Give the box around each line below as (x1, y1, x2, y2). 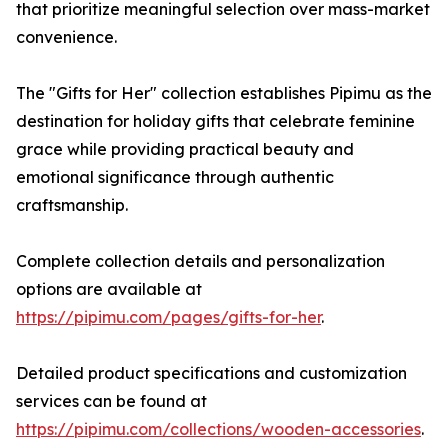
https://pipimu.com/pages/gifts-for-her (16, 307, 321, 328)
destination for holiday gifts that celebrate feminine (16, 111, 415, 132)
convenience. (16, 27, 117, 48)
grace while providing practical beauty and (16, 139, 354, 160)
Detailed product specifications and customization (16, 363, 407, 384)
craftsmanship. (16, 195, 128, 216)
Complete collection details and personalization (16, 251, 385, 272)
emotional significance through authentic (16, 167, 334, 188)
